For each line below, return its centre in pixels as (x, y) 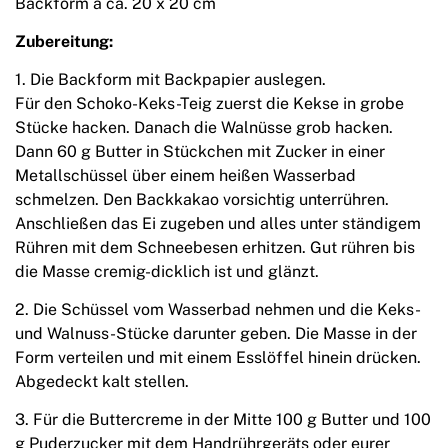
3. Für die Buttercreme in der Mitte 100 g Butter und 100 (223, 420)
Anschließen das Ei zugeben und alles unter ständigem (218, 224)
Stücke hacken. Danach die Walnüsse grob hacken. (204, 128)
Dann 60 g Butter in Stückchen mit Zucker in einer (200, 152)
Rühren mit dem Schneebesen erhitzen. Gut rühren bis (215, 248)
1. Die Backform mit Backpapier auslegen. (170, 80)
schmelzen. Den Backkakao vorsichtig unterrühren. (202, 200)
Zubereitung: (64, 42)
